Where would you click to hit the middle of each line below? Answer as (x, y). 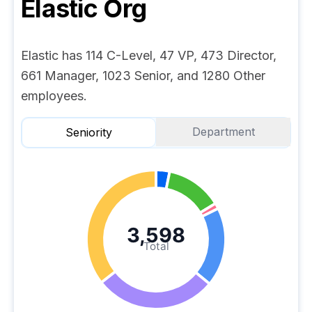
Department (223, 132)
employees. (54, 96)
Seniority (89, 132)
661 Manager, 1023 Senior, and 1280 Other (143, 76)
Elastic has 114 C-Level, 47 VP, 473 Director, (149, 55)
